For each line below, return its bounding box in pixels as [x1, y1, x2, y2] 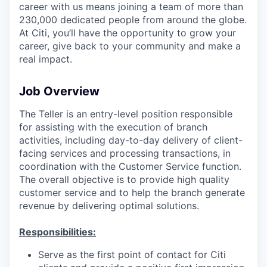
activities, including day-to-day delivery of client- [19, 133, 243, 146]
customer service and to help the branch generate [19, 186, 245, 198]
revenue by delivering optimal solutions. [19, 199, 199, 212]
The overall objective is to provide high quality [19, 173, 229, 185]
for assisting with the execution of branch [19, 120, 207, 133]
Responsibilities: [19, 225, 96, 238]
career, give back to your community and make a [19, 39, 241, 52]
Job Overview [19, 83, 100, 98]
